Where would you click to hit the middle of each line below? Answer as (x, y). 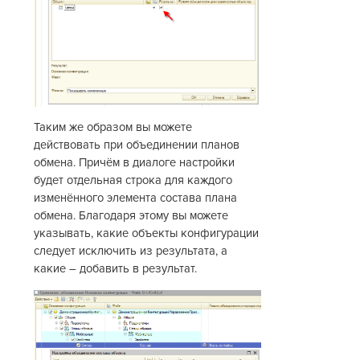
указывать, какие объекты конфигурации (147, 234)
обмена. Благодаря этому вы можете (131, 216)
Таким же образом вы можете (113, 128)
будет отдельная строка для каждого (133, 181)
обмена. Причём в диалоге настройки (135, 163)
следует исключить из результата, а (131, 252)
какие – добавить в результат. (116, 269)
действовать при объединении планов (137, 145)
